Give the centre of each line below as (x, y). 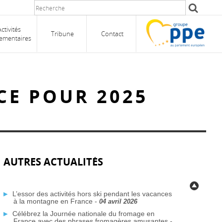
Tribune (63, 34)
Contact (112, 34)
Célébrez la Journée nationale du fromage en (83, 214)
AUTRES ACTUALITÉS (53, 162)
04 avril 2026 (118, 201)
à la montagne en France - (56, 201)
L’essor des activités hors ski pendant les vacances (92, 194)
